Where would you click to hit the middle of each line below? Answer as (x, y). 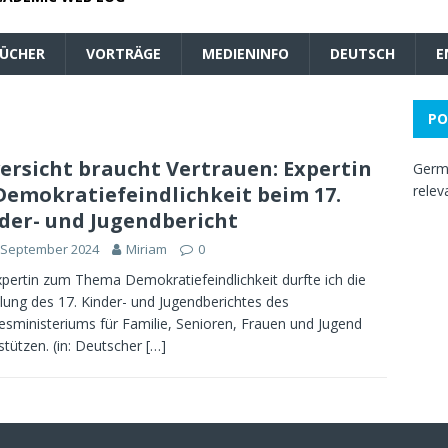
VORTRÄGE (123, 53)
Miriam (146, 249)
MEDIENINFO (245, 53)
